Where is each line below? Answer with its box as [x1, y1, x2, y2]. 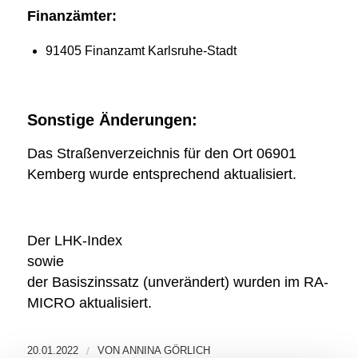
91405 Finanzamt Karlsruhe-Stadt [45, 44, 237, 58]
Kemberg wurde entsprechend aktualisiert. [26, 166, 296, 183]
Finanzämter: [26, 8, 117, 25]
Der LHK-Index [26, 233, 122, 249]
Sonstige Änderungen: [26, 111, 197, 129]
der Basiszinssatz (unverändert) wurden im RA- [26, 274, 328, 291]
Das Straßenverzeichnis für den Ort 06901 [26, 145, 296, 162]
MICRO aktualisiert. [26, 295, 152, 312]
